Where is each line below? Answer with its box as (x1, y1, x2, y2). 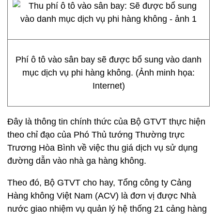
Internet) (92, 81, 125, 91)
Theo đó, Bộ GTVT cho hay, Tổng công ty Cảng (7, 178, 191, 187)
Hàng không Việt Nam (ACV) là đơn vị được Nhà (7, 191, 196, 201)
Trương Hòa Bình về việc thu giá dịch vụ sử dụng (7, 143, 198, 153)
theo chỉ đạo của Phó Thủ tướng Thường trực (7, 130, 185, 139)
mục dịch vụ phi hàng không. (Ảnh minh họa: (22, 68, 195, 77)
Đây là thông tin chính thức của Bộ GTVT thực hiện (7, 117, 205, 126)
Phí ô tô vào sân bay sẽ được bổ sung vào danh (15, 55, 201, 64)
